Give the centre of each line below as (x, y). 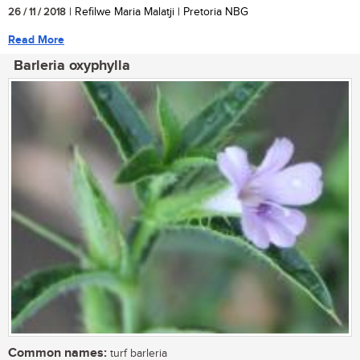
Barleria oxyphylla (72, 65)
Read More (36, 39)
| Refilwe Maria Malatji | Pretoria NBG (157, 12)
